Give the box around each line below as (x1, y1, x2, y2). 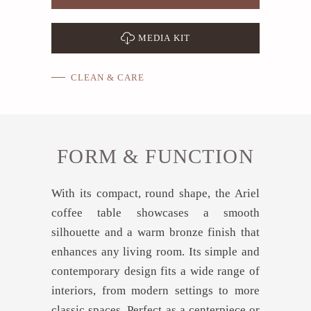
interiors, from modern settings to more (51, 283, 260, 297)
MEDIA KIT (138, 32, 190, 43)
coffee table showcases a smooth (51, 205, 260, 219)
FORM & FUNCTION (57, 144, 254, 167)
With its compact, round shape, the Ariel (51, 186, 260, 200)
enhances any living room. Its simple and (51, 244, 260, 258)
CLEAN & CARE (71, 72, 145, 83)
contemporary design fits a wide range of (51, 264, 260, 278)
